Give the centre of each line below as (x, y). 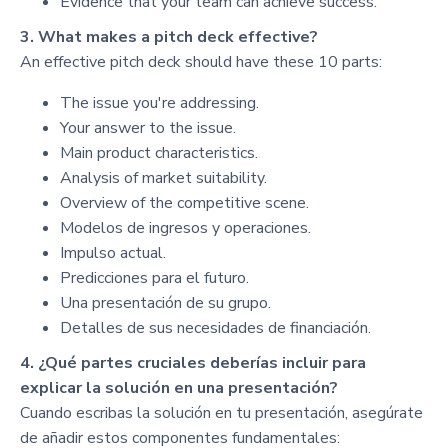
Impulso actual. (113, 253)
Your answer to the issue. (148, 128)
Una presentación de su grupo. (165, 303)
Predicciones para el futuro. (154, 278)
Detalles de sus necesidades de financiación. (215, 328)
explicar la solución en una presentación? (179, 388)
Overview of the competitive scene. (184, 203)
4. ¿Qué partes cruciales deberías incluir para (193, 363)
